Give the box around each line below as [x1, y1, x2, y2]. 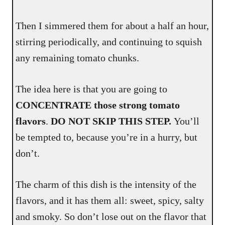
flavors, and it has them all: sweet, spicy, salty [16, 195, 204, 206]
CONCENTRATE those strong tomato [16, 99, 180, 111]
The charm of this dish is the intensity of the [16, 179, 197, 190]
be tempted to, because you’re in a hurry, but [16, 132, 198, 143]
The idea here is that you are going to [16, 83, 168, 95]
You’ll [171, 116, 200, 127]
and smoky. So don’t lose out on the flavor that [16, 211, 207, 222]
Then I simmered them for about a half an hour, [16, 20, 209, 32]
